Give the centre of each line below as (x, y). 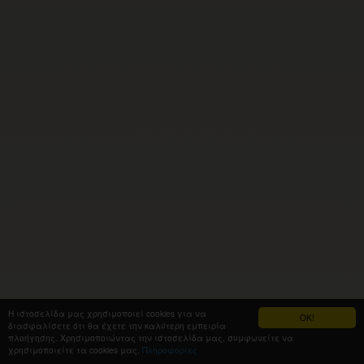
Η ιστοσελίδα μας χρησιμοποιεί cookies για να (107, 313)
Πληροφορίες (170, 350)
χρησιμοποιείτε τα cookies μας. (75, 350)
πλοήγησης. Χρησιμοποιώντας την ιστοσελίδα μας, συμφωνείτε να (151, 338)
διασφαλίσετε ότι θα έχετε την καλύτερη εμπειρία (117, 325)
